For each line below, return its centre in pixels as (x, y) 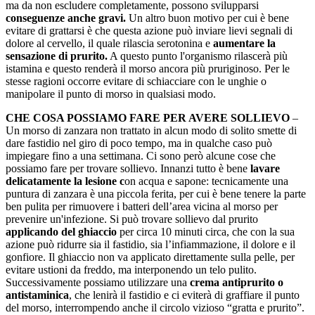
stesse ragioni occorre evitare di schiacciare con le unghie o (136, 81)
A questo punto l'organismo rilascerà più (198, 56)
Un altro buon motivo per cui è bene (209, 18)
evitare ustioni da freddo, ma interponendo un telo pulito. (131, 269)
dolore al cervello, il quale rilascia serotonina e (108, 43)
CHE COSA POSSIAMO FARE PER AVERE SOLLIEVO (148, 117)
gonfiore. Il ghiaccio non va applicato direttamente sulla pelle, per (150, 257)
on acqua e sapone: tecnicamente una (206, 181)
